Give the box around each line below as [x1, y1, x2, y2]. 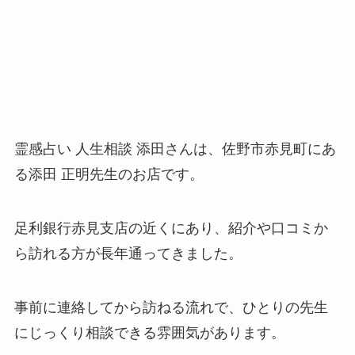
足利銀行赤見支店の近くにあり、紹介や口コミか [13, 219, 328, 236]
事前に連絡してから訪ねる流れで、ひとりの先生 [13, 299, 328, 315]
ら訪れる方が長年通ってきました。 [13, 245, 242, 261]
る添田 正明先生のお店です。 [13, 166, 204, 182]
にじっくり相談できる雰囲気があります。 [13, 324, 285, 341]
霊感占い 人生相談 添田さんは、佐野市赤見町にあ [13, 140, 336, 157]
